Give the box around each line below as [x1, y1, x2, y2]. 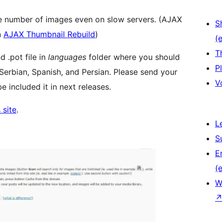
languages [48, 52, 86, 62]
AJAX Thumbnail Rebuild [3, 29, 95, 40]
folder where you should [86, 52, 180, 62]
